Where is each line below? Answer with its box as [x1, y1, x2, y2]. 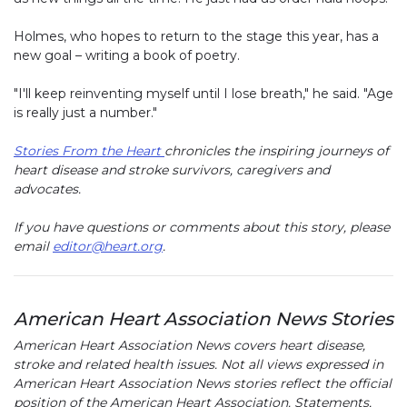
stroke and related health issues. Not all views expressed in [14, 355, 383, 372]
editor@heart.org [53, 237, 163, 254]
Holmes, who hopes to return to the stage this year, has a [14, 27, 379, 45]
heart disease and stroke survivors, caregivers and [14, 161, 330, 178]
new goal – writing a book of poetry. [14, 46, 240, 64]
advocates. [14, 180, 81, 197]
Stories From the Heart [14, 142, 164, 159]
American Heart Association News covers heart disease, [14, 336, 365, 353]
